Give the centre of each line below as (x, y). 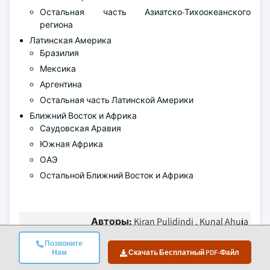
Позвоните (63, 243)
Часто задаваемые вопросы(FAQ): (109, 259)
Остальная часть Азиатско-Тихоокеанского (145, 12)
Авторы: (112, 221)
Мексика (58, 69)
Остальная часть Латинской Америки (118, 100)
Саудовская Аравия (80, 128)
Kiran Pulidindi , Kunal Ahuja (191, 221)
